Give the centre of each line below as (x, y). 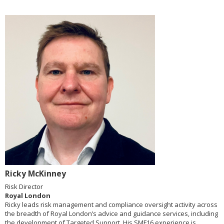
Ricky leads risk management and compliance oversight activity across (111, 204)
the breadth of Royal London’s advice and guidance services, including (111, 213)
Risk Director (24, 186)
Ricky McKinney (35, 173)
